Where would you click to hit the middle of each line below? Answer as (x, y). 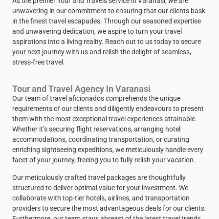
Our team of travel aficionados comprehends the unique (96, 99)
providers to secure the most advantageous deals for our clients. (109, 208)
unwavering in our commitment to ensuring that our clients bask (109, 11)
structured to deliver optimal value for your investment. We (100, 188)
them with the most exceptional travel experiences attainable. (105, 119)
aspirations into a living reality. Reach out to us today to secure (107, 42)
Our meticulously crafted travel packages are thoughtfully (99, 178)
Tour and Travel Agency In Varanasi (81, 89)
